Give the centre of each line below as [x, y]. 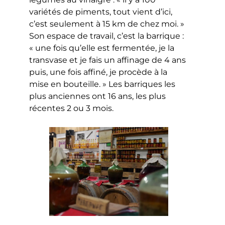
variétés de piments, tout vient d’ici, [101, 12]
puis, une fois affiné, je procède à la [98, 72]
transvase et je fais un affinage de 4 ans [108, 60]
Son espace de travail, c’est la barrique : [107, 36]
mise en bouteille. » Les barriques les [102, 84]
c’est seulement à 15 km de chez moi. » [107, 24]
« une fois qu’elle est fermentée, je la [102, 48]
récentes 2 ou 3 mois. [72, 108]
